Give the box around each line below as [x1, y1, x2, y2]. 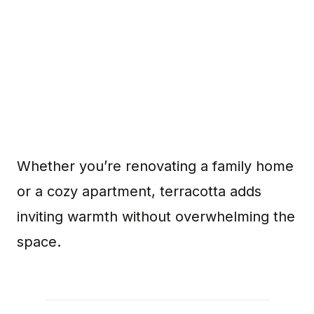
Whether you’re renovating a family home [17, 158, 294, 175]
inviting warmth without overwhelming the [17, 208, 295, 225]
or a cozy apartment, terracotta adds [17, 183, 261, 200]
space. [17, 233, 61, 250]
